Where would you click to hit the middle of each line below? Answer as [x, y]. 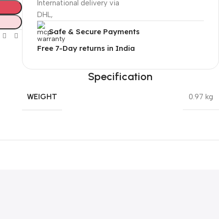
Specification [120, 76]
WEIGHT [42, 96]
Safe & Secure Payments [94, 31]
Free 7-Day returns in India [86, 48]
